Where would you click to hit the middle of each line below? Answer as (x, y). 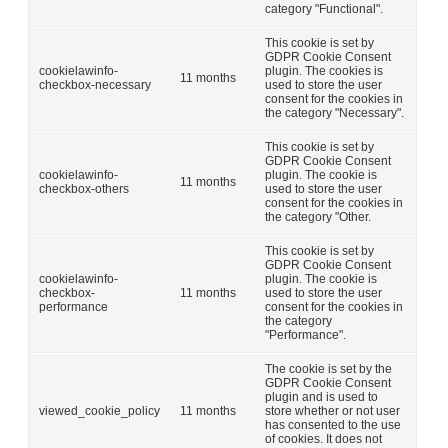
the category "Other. (318, 216)
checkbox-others (84, 188)
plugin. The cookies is (324, 70)
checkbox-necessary (95, 84)
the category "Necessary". (334, 112)
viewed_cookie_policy (99, 410)
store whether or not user (332, 410)
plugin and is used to (321, 396)
